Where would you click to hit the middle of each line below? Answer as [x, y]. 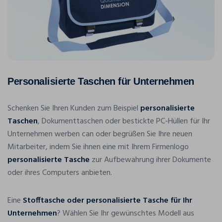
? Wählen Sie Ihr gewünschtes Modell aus [126, 213]
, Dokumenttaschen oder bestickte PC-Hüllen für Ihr [124, 121]
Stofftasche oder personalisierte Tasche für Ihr [108, 200]
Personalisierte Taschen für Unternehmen [101, 81]
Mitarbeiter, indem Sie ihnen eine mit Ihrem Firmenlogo [98, 147]
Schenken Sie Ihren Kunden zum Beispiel [74, 108]
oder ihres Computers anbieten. [60, 173]
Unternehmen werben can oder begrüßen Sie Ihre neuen [100, 134]
